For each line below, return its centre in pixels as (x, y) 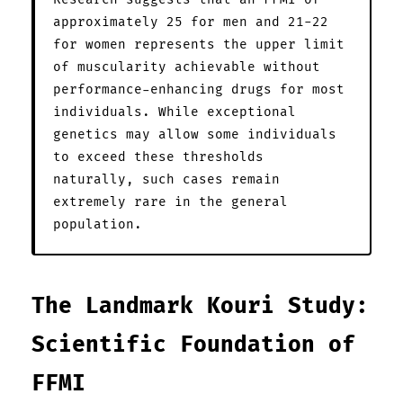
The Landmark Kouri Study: (200, 306)
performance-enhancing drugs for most (199, 89)
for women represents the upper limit (199, 44)
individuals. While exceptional (175, 112)
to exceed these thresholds (158, 157)
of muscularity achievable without (187, 67)
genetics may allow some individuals (195, 134)
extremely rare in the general (170, 201)
